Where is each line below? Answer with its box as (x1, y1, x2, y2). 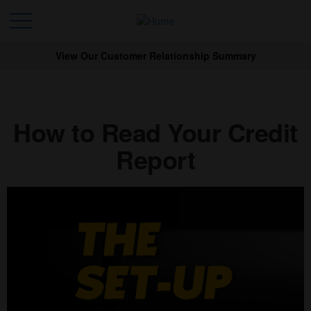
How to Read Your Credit (13, 114, 298, 150)
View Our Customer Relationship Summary (55, 49, 256, 62)
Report (116, 141, 195, 177)
